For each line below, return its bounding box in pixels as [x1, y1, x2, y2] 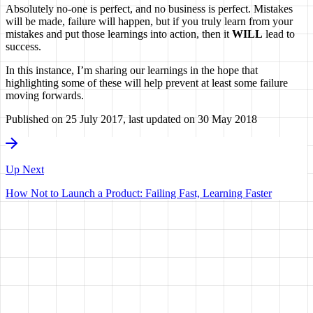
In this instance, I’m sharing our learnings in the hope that [6, 64, 258, 76]
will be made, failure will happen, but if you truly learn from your [6, 15, 293, 27]
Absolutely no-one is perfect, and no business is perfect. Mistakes [6, 2, 293, 15]
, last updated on [123, 112, 198, 125]
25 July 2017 [66, 112, 123, 125]
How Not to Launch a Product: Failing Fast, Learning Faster [6, 187, 272, 199]
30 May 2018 [198, 112, 257, 125]
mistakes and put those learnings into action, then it [6, 27, 232, 40]
